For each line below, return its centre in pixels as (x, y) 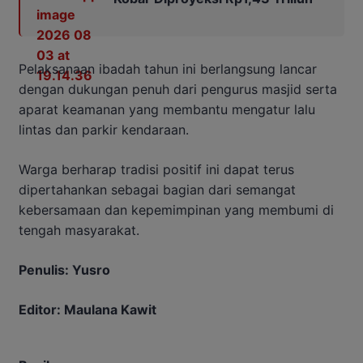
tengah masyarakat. (79, 231)
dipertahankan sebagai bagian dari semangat (157, 190)
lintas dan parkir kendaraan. (104, 130)
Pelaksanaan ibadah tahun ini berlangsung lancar (168, 69)
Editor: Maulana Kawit (88, 310)
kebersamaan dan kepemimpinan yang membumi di (176, 210)
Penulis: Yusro (64, 270)
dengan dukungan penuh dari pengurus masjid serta (178, 90)
